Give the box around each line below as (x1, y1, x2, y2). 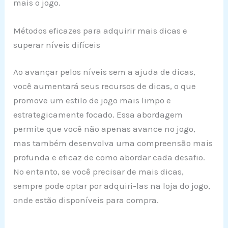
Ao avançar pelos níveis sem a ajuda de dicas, (13, 67, 196, 77)
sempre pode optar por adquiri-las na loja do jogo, (13, 181, 211, 191)
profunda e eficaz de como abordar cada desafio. (13, 152, 206, 163)
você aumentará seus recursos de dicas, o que (13, 81, 196, 92)
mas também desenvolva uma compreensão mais (13, 138, 213, 149)
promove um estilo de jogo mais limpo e (13, 95, 172, 106)
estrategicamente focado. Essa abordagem (13, 109, 183, 120)
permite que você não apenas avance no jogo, (13, 124, 196, 134)
